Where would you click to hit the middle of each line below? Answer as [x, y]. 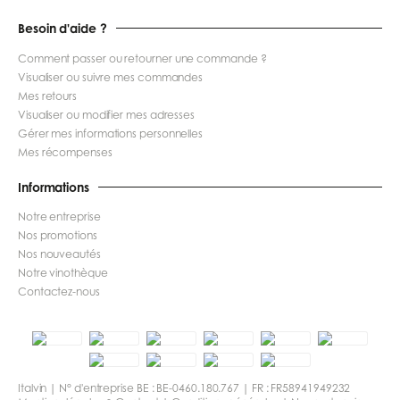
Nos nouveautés [59, 254]
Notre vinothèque [63, 273]
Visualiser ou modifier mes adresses [107, 114]
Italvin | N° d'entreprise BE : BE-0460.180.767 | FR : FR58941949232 [184, 388]
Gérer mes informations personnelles [111, 133]
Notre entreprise [59, 217]
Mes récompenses [65, 152]
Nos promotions [58, 236]
